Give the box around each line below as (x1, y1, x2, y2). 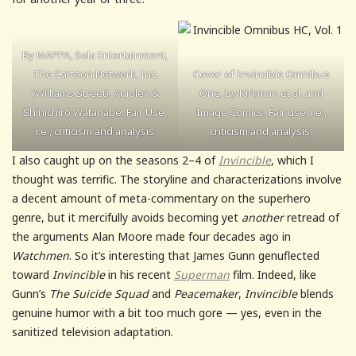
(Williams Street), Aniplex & (31, 85, 159, 100)
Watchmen (12, 247, 69, 263)
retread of (284, 209, 339, 225)
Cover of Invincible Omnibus (192, 66, 330, 81)
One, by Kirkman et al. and (199, 85, 323, 100)
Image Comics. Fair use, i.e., (195, 104, 327, 119)
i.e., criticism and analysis (36, 123, 154, 138)
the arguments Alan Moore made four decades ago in (12, 228, 291, 244)
